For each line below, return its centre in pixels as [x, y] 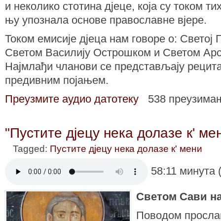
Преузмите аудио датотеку [72, 99]
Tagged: [31, 148]
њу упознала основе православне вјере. [106, 20]
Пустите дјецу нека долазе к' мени [126, 148]
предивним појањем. [57, 80]
